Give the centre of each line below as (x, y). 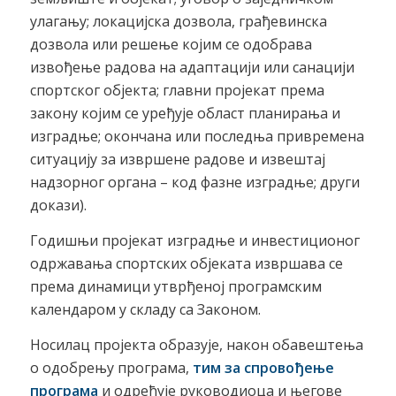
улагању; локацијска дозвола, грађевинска (178, 22)
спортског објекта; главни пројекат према (177, 91)
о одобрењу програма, (111, 367)
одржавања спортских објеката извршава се (186, 264)
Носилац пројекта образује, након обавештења (196, 344)
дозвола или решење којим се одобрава (171, 45)
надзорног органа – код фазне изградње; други (194, 183)
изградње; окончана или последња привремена (197, 137)
